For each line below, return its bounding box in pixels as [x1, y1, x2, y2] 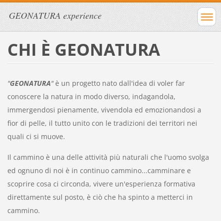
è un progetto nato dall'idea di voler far [53, 78, 185, 88]
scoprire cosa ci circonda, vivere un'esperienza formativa [7, 179, 195, 188]
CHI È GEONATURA [7, 37, 160, 61]
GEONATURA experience [9, 9, 102, 21]
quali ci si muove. [7, 131, 65, 141]
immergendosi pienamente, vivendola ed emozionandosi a [7, 105, 201, 114]
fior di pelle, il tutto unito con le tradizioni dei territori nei [7, 118, 197, 128]
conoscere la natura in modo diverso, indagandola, [7, 91, 176, 101]
